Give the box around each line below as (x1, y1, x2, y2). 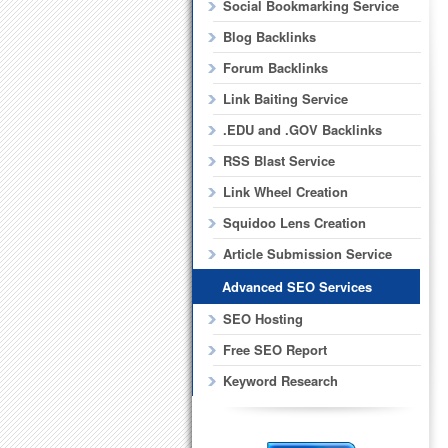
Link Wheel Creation (222, 182, 348, 202)
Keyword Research (222, 371, 338, 391)
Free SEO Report (222, 340, 327, 360)
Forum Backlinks (222, 58, 328, 78)
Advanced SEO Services (222, 277, 372, 297)
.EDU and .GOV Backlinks (222, 120, 382, 140)
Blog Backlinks (222, 27, 316, 47)
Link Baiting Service (222, 89, 348, 109)
